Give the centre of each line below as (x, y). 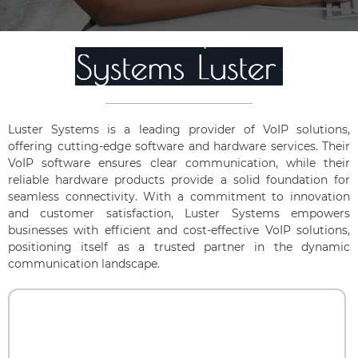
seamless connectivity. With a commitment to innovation (179, 196)
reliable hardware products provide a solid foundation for (179, 179)
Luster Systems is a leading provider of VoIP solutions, (179, 129)
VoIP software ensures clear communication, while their (179, 163)
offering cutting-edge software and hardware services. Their (179, 146)
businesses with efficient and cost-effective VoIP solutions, (179, 230)
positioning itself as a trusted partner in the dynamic (179, 247)
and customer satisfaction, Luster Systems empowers (179, 213)
